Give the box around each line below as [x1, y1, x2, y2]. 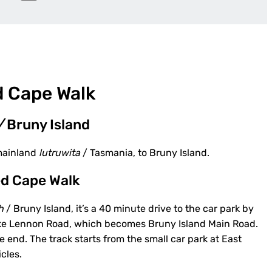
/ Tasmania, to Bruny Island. [80, 147, 209, 158]
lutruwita [39, 147, 80, 158]
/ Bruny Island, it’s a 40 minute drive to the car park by [4, 203, 254, 214]
